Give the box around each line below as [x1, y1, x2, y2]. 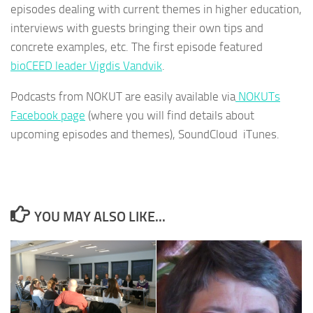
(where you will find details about [85, 108, 254, 122]
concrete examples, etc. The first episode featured [10, 39, 263, 54]
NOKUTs [235, 89, 280, 103]
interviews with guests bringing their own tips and [10, 20, 263, 35]
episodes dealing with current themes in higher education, [10, 1, 302, 16]
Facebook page [10, 108, 85, 122]
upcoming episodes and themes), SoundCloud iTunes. [10, 126, 279, 141]
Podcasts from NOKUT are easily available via [10, 89, 235, 103]
